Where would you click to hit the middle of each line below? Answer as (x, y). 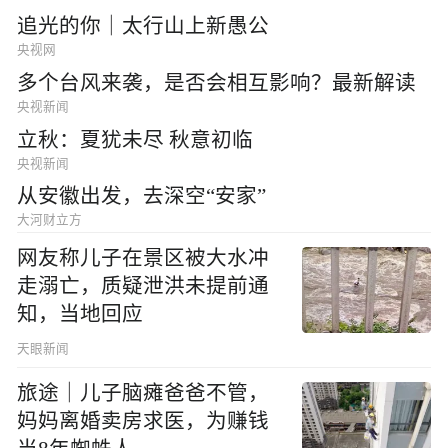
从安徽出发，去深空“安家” (142, 196)
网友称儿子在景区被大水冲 (143, 258)
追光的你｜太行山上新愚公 (143, 26)
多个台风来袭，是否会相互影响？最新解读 (217, 82)
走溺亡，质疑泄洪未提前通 (143, 286)
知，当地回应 (80, 314)
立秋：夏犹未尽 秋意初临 (135, 139)
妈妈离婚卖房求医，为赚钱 (143, 421)
